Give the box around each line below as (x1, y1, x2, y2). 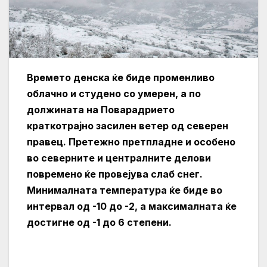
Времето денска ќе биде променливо (27, 71, 215, 83)
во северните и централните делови (27, 151, 211, 164)
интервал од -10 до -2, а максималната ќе (27, 200, 237, 212)
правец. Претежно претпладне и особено (27, 135, 235, 148)
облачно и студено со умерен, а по (27, 87, 201, 100)
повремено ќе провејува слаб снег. (27, 167, 203, 180)
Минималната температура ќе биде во (27, 184, 222, 196)
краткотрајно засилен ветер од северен (27, 119, 228, 132)
